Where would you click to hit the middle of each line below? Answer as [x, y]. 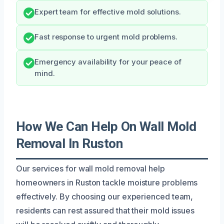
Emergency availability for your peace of [108, 62]
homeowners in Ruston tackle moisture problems [107, 182]
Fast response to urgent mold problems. [106, 37]
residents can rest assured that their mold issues [105, 210]
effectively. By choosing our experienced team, [105, 196]
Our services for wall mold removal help [90, 168]
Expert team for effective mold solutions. [108, 12]
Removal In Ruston [69, 143]
